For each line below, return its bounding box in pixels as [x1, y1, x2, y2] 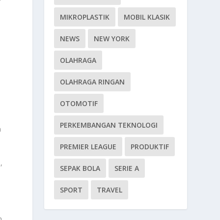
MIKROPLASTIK [60, 12, 110, 22]
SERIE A [114, 163, 139, 173]
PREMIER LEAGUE [60, 141, 117, 151]
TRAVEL [97, 185, 123, 194]
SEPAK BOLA [60, 163, 101, 173]
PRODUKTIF [131, 141, 169, 151]
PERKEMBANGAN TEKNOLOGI [60, 120, 158, 130]
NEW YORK [94, 33, 130, 43]
